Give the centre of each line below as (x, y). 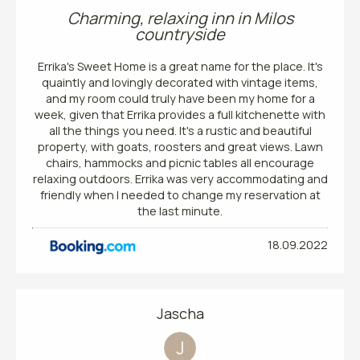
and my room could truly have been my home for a (180, 98)
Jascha (180, 313)
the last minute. (180, 211)
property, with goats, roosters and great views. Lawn (180, 146)
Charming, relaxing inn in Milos (180, 18)
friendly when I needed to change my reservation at (180, 194)
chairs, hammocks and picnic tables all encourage (180, 162)
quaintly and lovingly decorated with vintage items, (180, 82)
